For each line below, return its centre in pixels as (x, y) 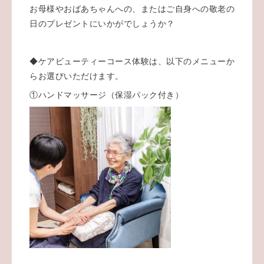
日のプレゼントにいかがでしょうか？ (102, 23)
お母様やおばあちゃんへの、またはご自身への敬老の (132, 9)
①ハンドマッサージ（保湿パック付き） (106, 95)
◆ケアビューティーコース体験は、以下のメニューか (132, 61)
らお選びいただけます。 (77, 76)
